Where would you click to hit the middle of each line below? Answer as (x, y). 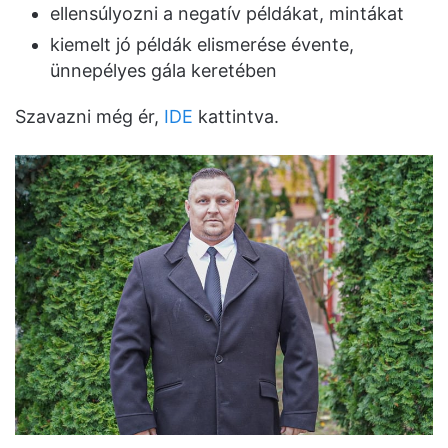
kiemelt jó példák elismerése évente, (202, 44)
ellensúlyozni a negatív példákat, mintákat (227, 13)
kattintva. (236, 116)
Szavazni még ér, (89, 116)
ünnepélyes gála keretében (163, 70)
